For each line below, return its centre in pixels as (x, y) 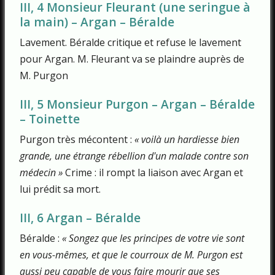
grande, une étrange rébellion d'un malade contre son (134, 156)
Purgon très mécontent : (77, 139)
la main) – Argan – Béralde (97, 22)
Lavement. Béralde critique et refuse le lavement (130, 42)
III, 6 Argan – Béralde (80, 217)
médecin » (41, 172)
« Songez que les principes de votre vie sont (153, 238)
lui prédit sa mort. (60, 189)
